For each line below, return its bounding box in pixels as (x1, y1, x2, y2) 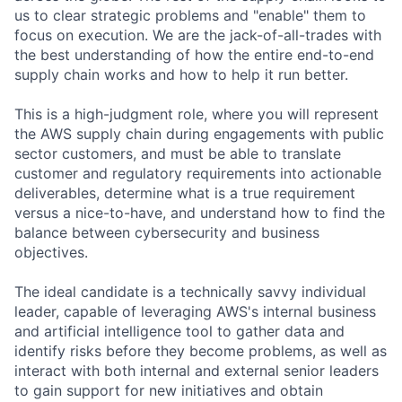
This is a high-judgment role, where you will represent (14, 104, 379, 123)
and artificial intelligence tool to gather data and (14, 321, 345, 340)
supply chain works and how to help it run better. (14, 65, 348, 83)
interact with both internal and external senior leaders (14, 361, 379, 380)
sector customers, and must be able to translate (14, 144, 341, 162)
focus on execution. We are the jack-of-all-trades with (14, 25, 381, 44)
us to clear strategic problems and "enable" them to (14, 5, 366, 24)
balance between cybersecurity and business (14, 223, 319, 241)
